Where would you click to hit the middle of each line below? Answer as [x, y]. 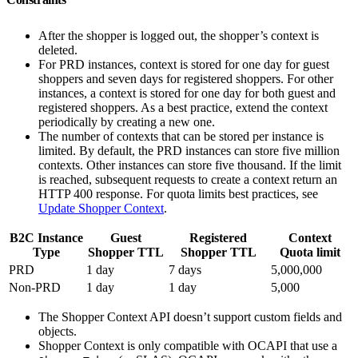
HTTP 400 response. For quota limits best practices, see [178, 193]
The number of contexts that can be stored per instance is [181, 136]
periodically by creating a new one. [127, 121]
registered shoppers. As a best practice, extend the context [183, 107]
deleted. [58, 50]
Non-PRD [35, 287]
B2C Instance [46, 237]
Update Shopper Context [101, 208]
